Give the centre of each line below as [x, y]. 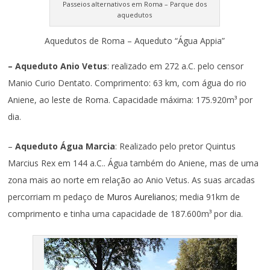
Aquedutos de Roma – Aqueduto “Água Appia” [135, 40]
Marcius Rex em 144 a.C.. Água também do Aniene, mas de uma [133, 163]
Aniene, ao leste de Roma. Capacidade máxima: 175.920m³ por [130, 99]
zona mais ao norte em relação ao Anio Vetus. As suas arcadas [132, 180]
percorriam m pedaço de [58, 196]
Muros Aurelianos [141, 196]
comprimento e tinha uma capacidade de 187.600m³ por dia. [126, 213]
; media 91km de [208, 196]
